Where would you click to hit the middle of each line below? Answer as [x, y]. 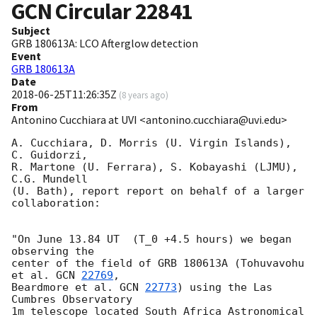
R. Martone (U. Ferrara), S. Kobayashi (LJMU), [155, 167]
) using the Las [225, 288]
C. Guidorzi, [50, 155]
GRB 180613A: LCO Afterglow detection [105, 44]
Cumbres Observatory [72, 300]
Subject [31, 31]
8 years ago [144, 95]
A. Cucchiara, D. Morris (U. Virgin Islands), [151, 143]
